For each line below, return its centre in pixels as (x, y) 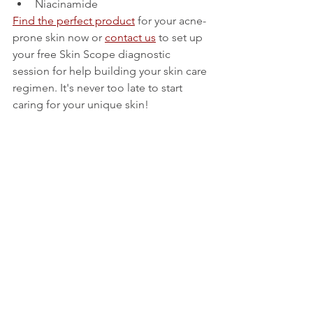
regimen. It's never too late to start (99, 88)
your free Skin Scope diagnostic (93, 54)
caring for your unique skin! (82, 105)
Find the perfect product (74, 21)
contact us (130, 38)
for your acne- (170, 21)
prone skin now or (59, 38)
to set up (181, 38)
